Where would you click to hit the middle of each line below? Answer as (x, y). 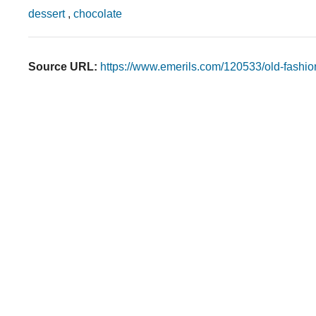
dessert (47, 14)
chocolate (98, 14)
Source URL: (63, 67)
